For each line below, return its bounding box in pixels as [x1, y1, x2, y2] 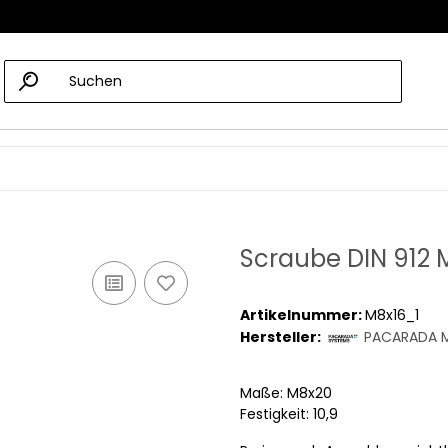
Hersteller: [240, 327, 321, 348]
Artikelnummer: [240, 305, 365, 326]
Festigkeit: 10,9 [240, 404, 338, 425]
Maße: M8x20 [240, 383, 332, 404]
